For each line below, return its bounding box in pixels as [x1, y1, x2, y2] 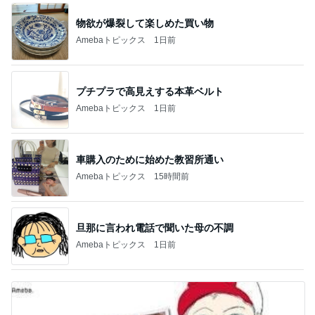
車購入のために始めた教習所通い [76, 153, 224, 165]
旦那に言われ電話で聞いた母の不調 [76, 221, 233, 233]
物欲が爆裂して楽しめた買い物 [76, 17, 214, 29]
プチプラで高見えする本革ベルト [76, 85, 224, 97]
